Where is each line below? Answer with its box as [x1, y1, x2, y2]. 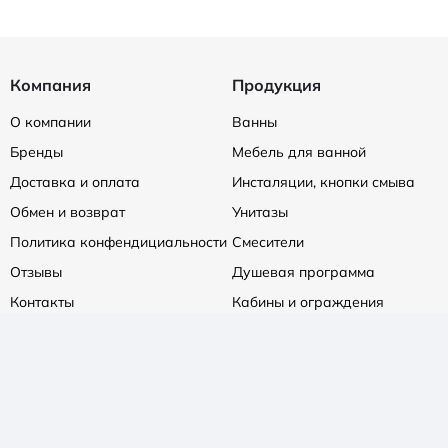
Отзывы [10, 263, 62, 281]
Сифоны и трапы [232, 353, 346, 371]
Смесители [232, 233, 305, 251]
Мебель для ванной [232, 143, 367, 161]
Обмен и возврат [10, 203, 125, 221]
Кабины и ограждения [232, 293, 385, 311]
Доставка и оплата [10, 173, 140, 191]
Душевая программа [232, 263, 376, 281]
